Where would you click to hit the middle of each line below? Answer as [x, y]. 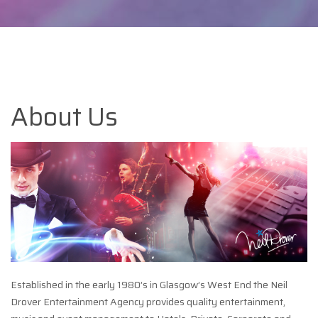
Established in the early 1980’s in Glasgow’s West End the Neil [149, 284]
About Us [64, 117]
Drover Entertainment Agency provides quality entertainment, [148, 301]
